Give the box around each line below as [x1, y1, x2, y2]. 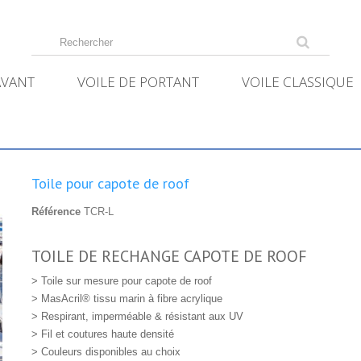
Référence [31, 205, 81, 218]
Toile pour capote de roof [31, 174, 189, 193]
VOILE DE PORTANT [77, 73, 199, 91]
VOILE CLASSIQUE [242, 73, 354, 91]
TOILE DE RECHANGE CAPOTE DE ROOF [31, 246, 307, 267]
